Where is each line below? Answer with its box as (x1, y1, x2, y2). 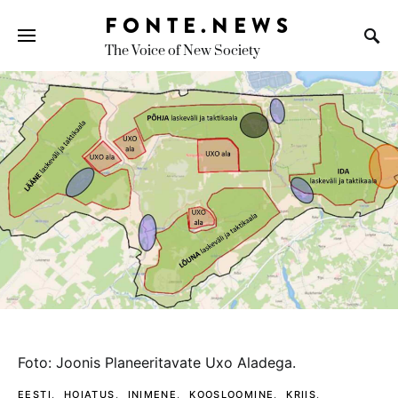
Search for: (17, 44, 68, 57)
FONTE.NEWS (105, 10, 293, 41)
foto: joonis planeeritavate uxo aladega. (18, 354, 296, 371)
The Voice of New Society (105, 43, 260, 60)
